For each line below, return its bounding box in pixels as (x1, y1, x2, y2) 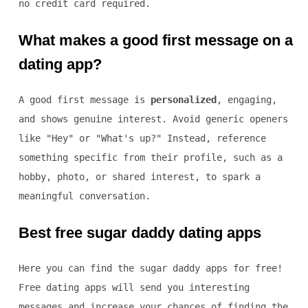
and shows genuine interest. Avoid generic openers (18, 113, 288, 124)
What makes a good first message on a (18, 31, 293, 49)
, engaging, (216, 93, 277, 105)
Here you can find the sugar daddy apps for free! (18, 262, 283, 274)
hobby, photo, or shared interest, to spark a (18, 170, 261, 182)
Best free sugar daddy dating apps (18, 223, 261, 241)
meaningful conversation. (18, 190, 151, 201)
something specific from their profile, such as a (18, 151, 283, 163)
